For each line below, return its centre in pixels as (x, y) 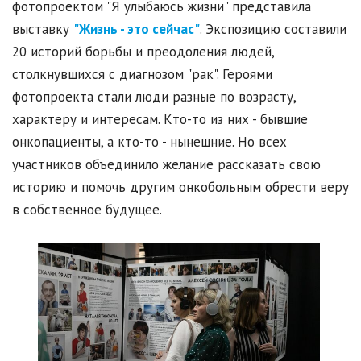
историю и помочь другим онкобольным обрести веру (180, 187)
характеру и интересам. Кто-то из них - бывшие (160, 120)
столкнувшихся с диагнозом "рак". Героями (142, 75)
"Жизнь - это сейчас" (137, 29)
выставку (43, 29)
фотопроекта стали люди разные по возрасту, (154, 97)
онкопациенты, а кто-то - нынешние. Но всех (149, 142)
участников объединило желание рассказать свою (166, 165)
